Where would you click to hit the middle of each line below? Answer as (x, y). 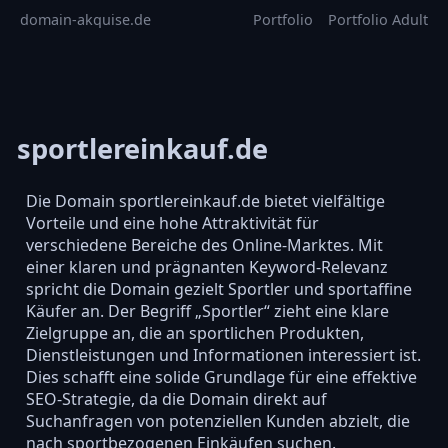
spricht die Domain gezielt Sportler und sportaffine (218, 288)
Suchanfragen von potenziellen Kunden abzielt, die (217, 420)
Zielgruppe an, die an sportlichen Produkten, (194, 332)
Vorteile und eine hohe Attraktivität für (172, 222)
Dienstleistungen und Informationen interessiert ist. (223, 354)
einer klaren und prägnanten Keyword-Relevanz (206, 266)
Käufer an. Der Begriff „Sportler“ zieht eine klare (207, 310)
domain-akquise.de (85, 19)
